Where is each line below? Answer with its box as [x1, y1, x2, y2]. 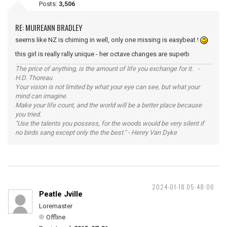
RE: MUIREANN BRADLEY [15, 22, 82, 33]
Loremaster [39, 202, 72, 210]
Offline [46, 213, 65, 221]
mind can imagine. [15, 92, 67, 100]
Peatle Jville [39, 190, 83, 199]
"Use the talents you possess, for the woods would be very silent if [15, 120, 204, 127]
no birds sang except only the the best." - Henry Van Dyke [15, 129, 177, 136]
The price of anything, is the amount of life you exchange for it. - [15, 65, 200, 72]
